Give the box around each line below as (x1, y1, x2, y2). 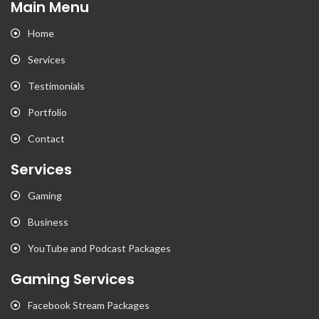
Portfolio (28, 106, 67, 118)
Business (28, 216, 68, 228)
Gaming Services (11, 269, 135, 289)
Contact (28, 132, 65, 145)
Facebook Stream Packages (28, 299, 150, 311)
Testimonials (28, 80, 85, 92)
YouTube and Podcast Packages (28, 242, 171, 254)
